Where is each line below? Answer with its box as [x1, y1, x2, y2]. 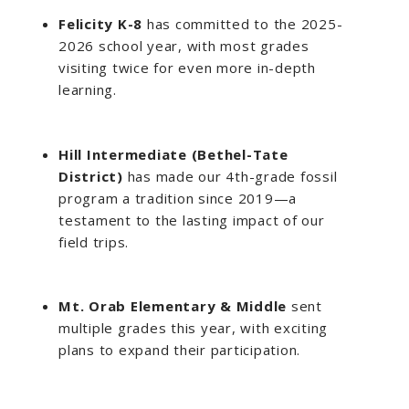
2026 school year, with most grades [58, 36, 309, 55]
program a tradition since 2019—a [58, 188, 297, 207]
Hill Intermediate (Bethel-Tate [58, 144, 288, 163]
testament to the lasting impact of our [58, 210, 325, 229]
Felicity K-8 [58, 14, 147, 33]
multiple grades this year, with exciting [58, 319, 328, 338]
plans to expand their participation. [58, 341, 300, 360]
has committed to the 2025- [146, 14, 343, 33]
